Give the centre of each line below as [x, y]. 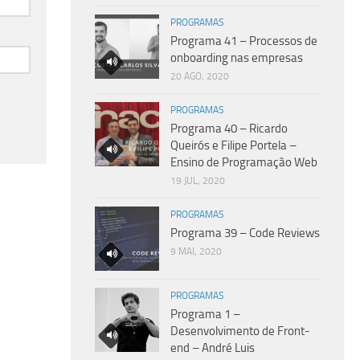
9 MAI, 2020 [196, 251]
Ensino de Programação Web [244, 162]
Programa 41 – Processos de [244, 41]
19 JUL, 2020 [198, 180]
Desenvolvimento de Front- [240, 331]
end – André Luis [213, 348]
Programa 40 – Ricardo [229, 128]
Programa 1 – [205, 314]
